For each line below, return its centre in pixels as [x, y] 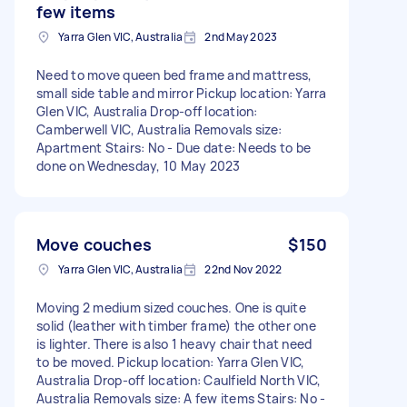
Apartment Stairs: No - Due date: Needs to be [174, 147]
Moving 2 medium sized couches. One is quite [171, 307]
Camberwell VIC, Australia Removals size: [159, 129]
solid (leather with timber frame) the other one [176, 325]
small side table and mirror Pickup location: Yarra [182, 93]
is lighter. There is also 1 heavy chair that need [174, 343]
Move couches [94, 244]
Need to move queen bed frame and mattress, [174, 74]
